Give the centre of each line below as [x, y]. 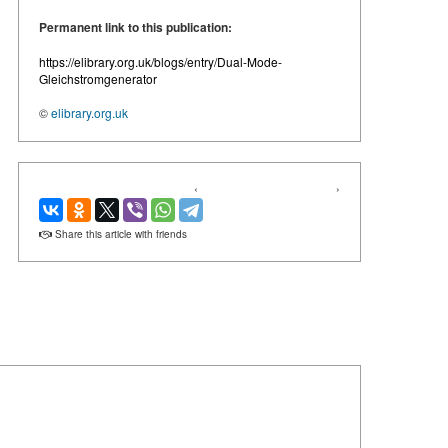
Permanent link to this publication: [135, 27]
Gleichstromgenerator [98, 79]
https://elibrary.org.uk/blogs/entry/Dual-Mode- [160, 62]
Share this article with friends [119, 234]
